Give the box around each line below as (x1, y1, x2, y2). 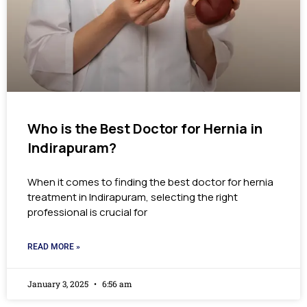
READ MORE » (27, 242, 80, 252)
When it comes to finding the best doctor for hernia (27, 175, 273, 190)
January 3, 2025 (27, 278, 90, 290)
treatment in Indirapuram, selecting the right (27, 190, 238, 205)
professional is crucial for (27, 205, 147, 220)
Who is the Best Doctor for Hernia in (27, 119, 262, 138)
